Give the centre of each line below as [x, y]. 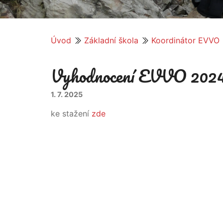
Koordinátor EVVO [185, 40]
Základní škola [111, 40]
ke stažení [71, 113]
